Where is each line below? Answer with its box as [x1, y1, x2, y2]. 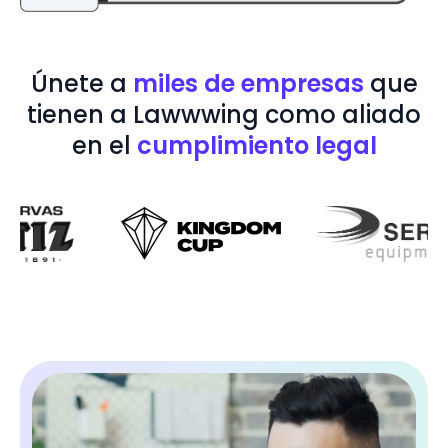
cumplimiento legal [136, 128, 377, 162]
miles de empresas [132, 66, 364, 100]
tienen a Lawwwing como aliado [27, 97, 421, 131]
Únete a [30, 66, 133, 100]
